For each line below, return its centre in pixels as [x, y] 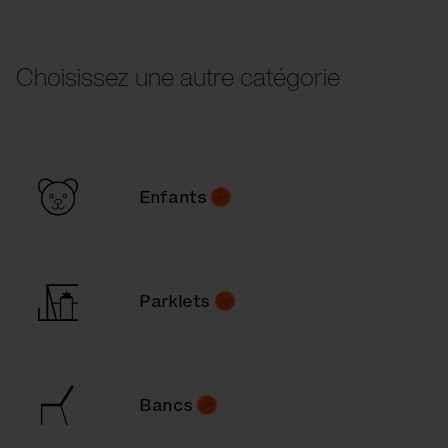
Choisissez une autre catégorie [178, 76]
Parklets [174, 300]
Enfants [173, 196]
